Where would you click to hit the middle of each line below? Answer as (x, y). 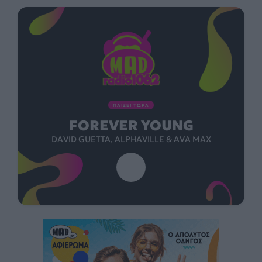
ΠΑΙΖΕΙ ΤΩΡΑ (131, 106)
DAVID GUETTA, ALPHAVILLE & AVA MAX (131, 139)
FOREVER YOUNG (131, 126)
